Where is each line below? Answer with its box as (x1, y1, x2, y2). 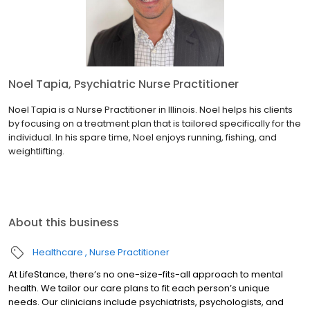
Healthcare (33, 246, 83, 259)
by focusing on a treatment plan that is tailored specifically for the (8, 117, 301, 131)
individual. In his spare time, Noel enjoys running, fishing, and (8, 131, 277, 145)
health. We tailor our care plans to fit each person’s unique (8, 282, 270, 295)
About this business (8, 215, 119, 231)
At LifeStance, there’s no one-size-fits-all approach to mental (8, 268, 283, 282)
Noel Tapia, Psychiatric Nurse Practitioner (8, 76, 239, 93)
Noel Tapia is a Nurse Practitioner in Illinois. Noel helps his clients (8, 103, 293, 117)
